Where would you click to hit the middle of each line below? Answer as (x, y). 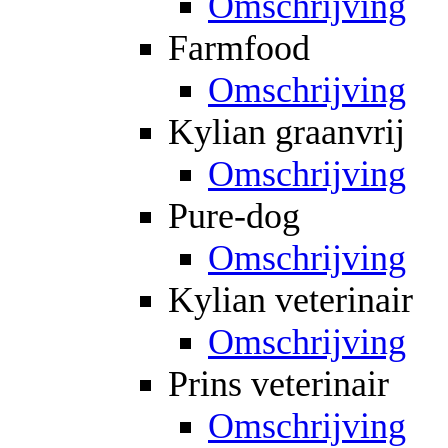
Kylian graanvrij (286, 131)
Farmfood (239, 47)
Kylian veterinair (290, 299)
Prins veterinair (278, 383)
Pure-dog (234, 215)
